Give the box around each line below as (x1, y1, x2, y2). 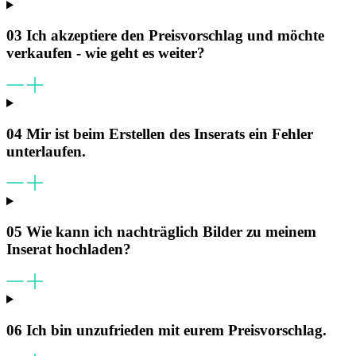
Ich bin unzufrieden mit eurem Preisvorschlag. (26, 321, 327, 339)
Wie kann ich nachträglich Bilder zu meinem (26, 223, 316, 241)
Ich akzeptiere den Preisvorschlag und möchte (26, 27, 324, 44)
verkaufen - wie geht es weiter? (6, 44, 205, 62)
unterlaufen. (6, 142, 86, 160)
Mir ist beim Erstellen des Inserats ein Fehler (26, 125, 313, 142)
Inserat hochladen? (6, 241, 131, 258)
